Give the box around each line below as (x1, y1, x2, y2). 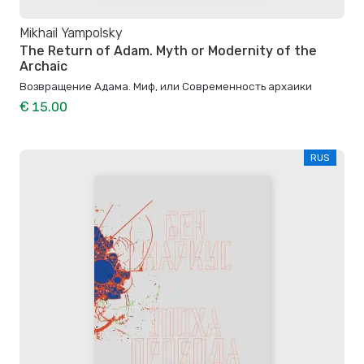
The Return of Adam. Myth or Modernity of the (19, 43, 317, 59)
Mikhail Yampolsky (19, 24, 123, 41)
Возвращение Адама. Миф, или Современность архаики (19, 80, 312, 93)
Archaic (19, 58, 67, 75)
